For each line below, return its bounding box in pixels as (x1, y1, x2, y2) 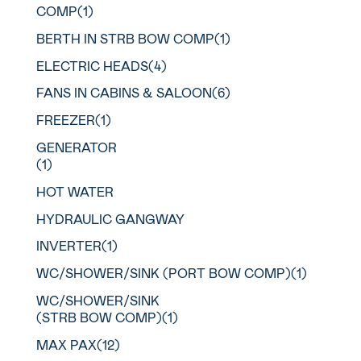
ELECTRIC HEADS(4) (35, 57, 167, 73)
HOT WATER (35, 183, 114, 199)
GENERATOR (35, 139, 117, 155)
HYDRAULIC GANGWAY (35, 210, 185, 226)
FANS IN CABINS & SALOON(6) (35, 85, 230, 101)
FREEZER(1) (35, 112, 111, 128)
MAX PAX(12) (35, 336, 120, 352)
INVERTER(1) (35, 238, 118, 254)
